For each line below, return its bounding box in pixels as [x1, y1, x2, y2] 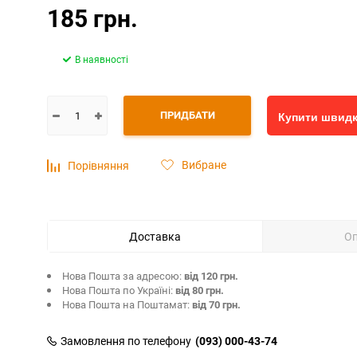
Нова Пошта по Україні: [62, 283, 175, 297]
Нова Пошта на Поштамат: [62, 297, 192, 312]
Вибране [182, 157, 226, 172]
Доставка [129, 229, 181, 244]
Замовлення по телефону [61, 333, 191, 348]
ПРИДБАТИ [159, 108, 215, 122]
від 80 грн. [175, 283, 224, 297]
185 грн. [47, 2, 138, 34]
